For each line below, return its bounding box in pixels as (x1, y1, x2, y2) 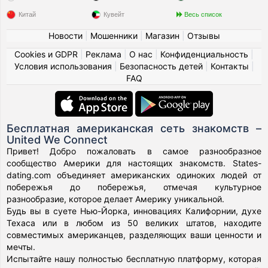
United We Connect (7, 133, 108, 146)
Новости (48, 31, 83, 41)
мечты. (7, 242, 36, 252)
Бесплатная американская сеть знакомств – (7, 122, 261, 135)
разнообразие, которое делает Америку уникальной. (7, 194, 225, 204)
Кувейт (103, 11, 125, 18)
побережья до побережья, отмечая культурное (7, 182, 261, 192)
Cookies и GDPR (14, 49, 78, 59)
